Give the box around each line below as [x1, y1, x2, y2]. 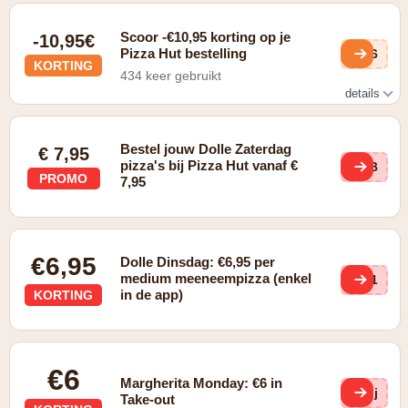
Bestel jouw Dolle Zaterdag [120, 141, 292, 157]
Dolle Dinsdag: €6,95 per [120, 254, 276, 270]
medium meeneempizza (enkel [120, 270, 312, 286]
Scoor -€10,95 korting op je [120, 29, 291, 45]
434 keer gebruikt [120, 68, 222, 83]
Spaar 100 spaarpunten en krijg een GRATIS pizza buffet [24, 117, 352, 131]
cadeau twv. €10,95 [24, 129, 136, 144]
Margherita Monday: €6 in [120, 375, 283, 391]
